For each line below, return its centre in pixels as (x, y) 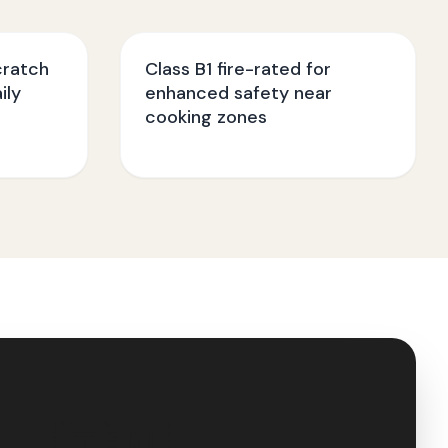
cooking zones (206, 117)
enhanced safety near (238, 93)
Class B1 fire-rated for (238, 69)
